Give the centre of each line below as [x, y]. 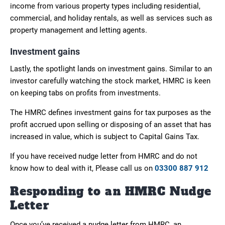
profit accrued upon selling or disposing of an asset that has [111, 124]
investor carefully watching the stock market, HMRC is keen [110, 81]
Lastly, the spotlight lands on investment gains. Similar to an [111, 69]
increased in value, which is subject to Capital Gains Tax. [105, 136]
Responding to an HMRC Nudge [111, 191]
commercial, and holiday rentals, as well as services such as [111, 18]
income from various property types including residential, [105, 6]
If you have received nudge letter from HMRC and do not [104, 156]
